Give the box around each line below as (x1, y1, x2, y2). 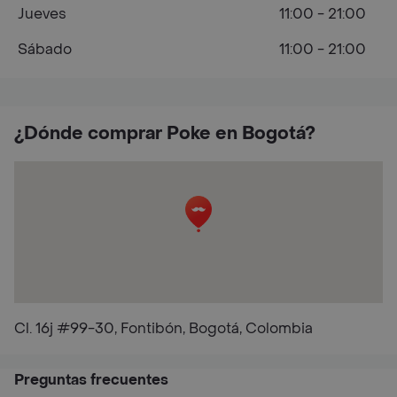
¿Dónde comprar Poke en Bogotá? (14, 122, 315, 145)
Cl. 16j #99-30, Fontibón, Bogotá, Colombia (14, 319, 313, 338)
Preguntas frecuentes (14, 370, 168, 389)
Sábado (18, 40, 72, 58)
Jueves (18, 4, 66, 23)
